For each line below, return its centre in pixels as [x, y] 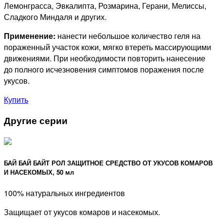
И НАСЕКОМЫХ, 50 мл [39, 172]
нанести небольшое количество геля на [128, 36]
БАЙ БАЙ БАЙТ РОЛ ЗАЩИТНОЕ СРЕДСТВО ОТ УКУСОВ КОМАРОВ [108, 163]
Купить [16, 99]
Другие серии [36, 121]
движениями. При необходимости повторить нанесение [105, 58]
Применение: [30, 36]
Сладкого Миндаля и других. [55, 17]
